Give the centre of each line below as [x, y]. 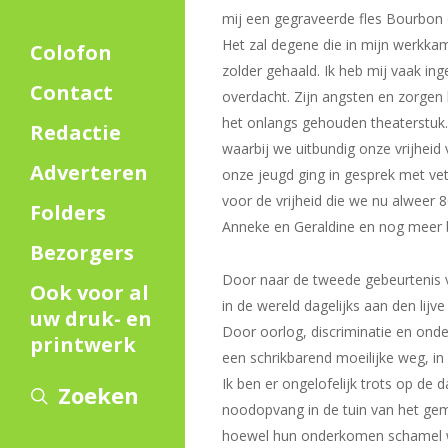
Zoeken [98, 395]
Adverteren [89, 172]
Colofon [71, 52]
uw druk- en [91, 318]
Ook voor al [89, 292]
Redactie [75, 132]
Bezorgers [82, 252]
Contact [71, 92]
